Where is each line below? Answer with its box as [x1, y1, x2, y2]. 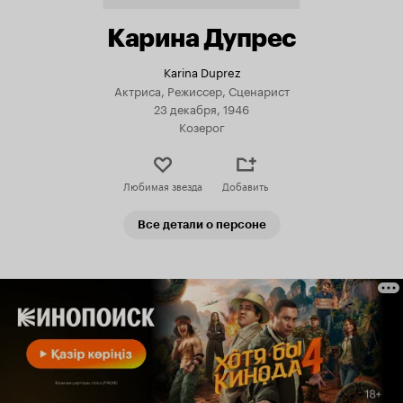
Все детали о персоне [137, 218, 266, 231]
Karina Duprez [163, 62, 240, 80]
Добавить [222, 177, 268, 193]
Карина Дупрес [107, 22, 296, 53]
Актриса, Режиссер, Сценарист [113, 81, 290, 99]
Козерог [178, 117, 225, 135]
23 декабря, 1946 [154, 99, 249, 117]
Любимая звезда [122, 177, 202, 193]
